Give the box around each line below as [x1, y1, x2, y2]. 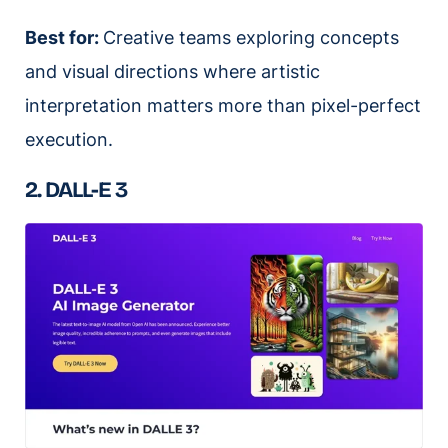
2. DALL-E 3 [25, 176, 127, 203]
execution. [25, 128, 113, 150]
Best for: [25, 26, 103, 48]
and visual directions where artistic [25, 60, 320, 82]
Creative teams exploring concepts [103, 26, 399, 48]
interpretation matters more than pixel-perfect [25, 94, 421, 116]
